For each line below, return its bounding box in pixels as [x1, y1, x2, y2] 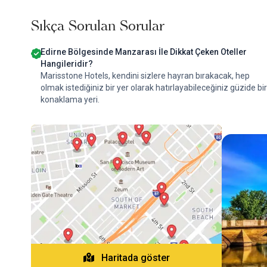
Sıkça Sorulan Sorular [31, 17, 164, 34]
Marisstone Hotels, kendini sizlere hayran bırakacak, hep [41, 71, 250, 80]
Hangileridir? [41, 59, 93, 69]
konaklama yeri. [41, 95, 100, 104]
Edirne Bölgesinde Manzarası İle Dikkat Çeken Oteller [41, 47, 247, 57]
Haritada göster [98, 252, 170, 263]
